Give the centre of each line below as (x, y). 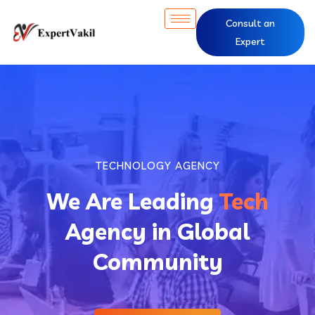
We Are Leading (133, 201)
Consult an (250, 23)
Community (157, 262)
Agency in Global (157, 231)
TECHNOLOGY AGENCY (157, 166)
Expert (250, 41)
